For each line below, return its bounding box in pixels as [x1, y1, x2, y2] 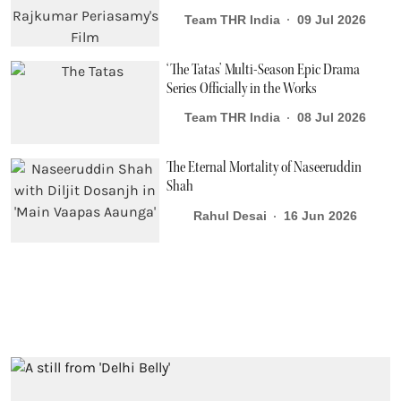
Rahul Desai [192, 209, 267, 223]
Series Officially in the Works [166, 79, 318, 98]
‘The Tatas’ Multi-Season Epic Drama [166, 60, 361, 79]
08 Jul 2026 [296, 110, 366, 125]
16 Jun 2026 [283, 209, 357, 223]
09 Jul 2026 [296, 12, 366, 27]
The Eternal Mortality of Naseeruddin [166, 158, 363, 177]
